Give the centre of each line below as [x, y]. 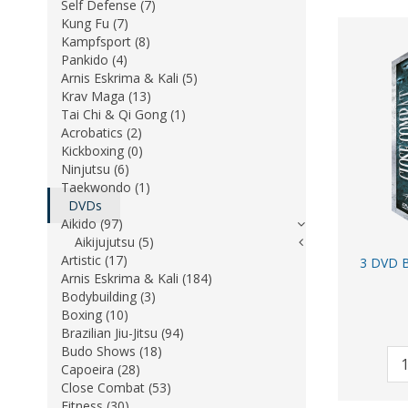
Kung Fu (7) [95, 23]
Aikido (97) [92, 224]
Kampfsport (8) [106, 41]
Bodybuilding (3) [108, 296]
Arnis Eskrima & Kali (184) [137, 278]
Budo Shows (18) [112, 351]
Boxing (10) [95, 315]
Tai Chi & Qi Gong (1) [123, 114]
